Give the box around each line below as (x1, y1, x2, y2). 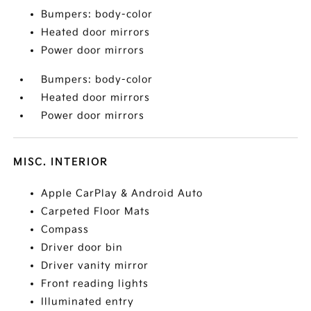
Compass (41, 224, 90, 236)
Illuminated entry (41, 296, 135, 308)
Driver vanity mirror (41, 260, 149, 272)
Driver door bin (41, 242, 124, 254)
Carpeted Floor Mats (41, 205, 151, 218)
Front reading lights (41, 278, 149, 290)
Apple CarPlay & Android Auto (41, 187, 203, 200)
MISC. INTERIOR (13, 156, 109, 169)
